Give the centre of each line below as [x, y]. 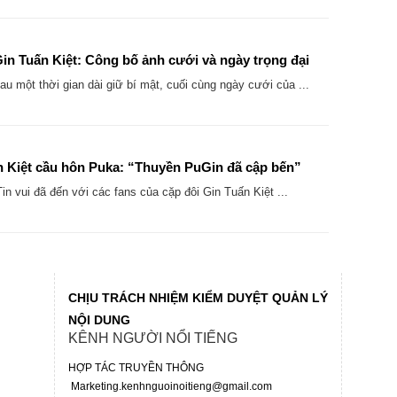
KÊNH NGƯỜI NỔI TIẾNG [153, 339]
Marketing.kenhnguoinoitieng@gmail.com [171, 387]
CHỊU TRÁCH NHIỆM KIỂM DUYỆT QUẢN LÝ [198, 299]
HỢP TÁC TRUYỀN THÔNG [136, 368]
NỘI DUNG [100, 321]
